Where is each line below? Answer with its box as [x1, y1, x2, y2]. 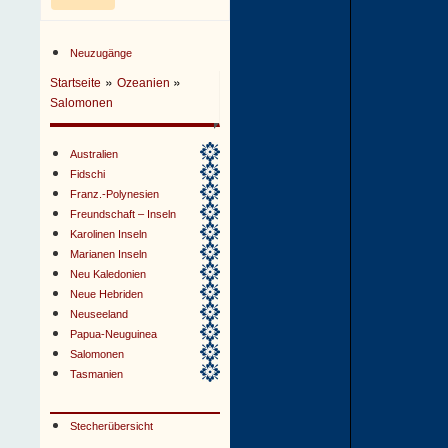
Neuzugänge [70, 47, 133, 59]
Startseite [50, 76, 102, 90]
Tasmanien [70, 368, 124, 380]
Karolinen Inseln [70, 228, 148, 240]
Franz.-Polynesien [70, 188, 160, 200]
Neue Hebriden [70, 288, 144, 300]
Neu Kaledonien [70, 268, 147, 280]
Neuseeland [70, 308, 129, 320]
